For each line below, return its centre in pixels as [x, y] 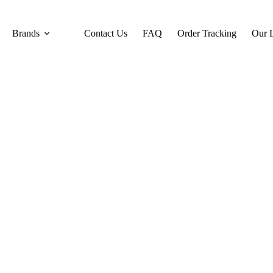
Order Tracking [207, 33]
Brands [26, 33]
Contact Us [105, 33]
